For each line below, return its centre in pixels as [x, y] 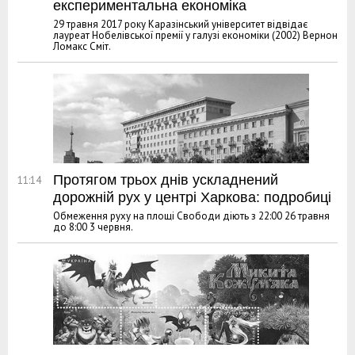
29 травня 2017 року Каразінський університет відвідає [180, 25]
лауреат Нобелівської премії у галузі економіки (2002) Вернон [195, 36]
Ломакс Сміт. [82, 47]
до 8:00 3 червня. [93, 227]
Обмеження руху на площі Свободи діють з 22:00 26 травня [191, 216]
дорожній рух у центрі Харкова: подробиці [192, 198]
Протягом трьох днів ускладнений [166, 180]
